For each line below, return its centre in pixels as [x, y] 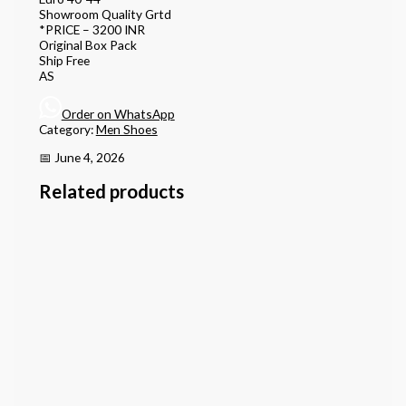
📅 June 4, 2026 [82, 157]
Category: [67, 129]
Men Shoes [126, 129]
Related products [111, 191]
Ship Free [64, 61]
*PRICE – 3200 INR [92, 30]
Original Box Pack [87, 45]
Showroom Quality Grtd [105, 14]
